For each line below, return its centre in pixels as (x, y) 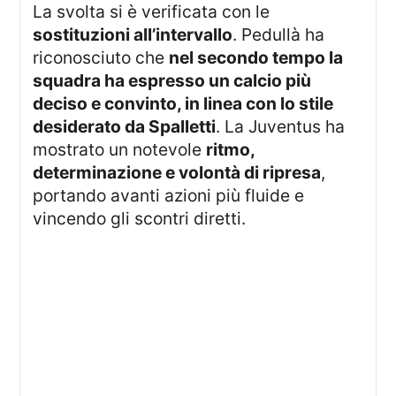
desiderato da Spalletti (125, 127)
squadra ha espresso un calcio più (172, 81)
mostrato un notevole (120, 150)
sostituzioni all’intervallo (133, 35)
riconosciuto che (101, 58)
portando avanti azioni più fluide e (169, 196)
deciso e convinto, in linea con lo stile (183, 104)
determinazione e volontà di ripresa (177, 173)
